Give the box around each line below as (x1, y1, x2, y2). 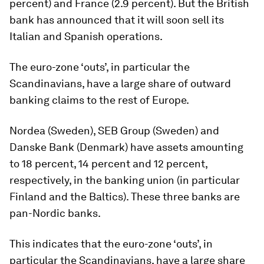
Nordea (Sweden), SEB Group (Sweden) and (9, 124, 219, 137)
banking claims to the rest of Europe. (9, 93, 189, 106)
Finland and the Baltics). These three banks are (9, 190, 240, 203)
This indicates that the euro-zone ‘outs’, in (9, 237, 213, 250)
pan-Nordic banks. (9, 206, 101, 219)
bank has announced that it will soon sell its (9, 13, 224, 26)
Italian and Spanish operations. (9, 29, 163, 42)
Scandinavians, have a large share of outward (9, 77, 231, 90)
